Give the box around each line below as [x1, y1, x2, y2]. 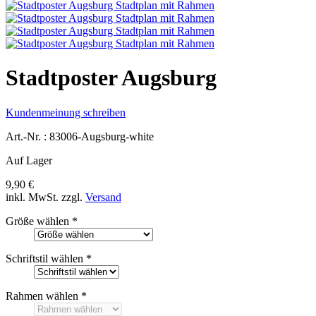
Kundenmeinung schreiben [6, 106, 126, 119]
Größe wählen [6, 214, 69, 227]
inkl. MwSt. [6, 190, 59, 203]
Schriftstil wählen [6, 252, 83, 265]
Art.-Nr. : [6, 130, 49, 142]
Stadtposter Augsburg [6, 65, 217, 91]
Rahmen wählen [6, 289, 78, 302]
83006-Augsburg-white [49, 130, 154, 142]
